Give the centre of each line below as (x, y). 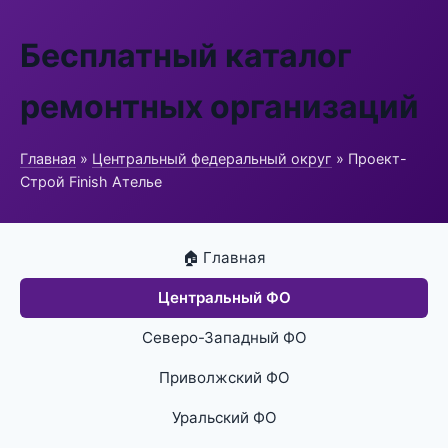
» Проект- (369, 158)
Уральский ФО (224, 417)
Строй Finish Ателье (91, 181)
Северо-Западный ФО (224, 337)
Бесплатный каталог (186, 55)
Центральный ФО (224, 297)
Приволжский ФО (224, 377)
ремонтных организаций (219, 106)
